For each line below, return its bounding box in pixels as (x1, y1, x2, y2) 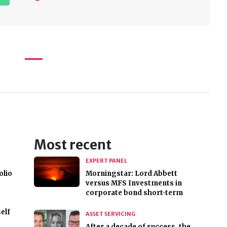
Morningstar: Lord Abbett (85, 169, 177, 178)
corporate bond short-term (85, 188, 183, 198)
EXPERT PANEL (85, 157, 127, 165)
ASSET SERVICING (85, 210, 135, 218)
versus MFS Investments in (85, 179, 182, 188)
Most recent (33, 137, 111, 154)
